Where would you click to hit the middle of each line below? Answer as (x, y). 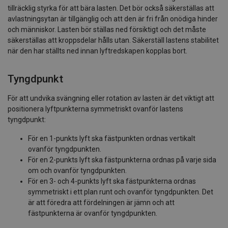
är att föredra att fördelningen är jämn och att (101, 202)
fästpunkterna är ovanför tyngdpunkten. (93, 213)
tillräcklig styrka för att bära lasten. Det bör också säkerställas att (111, 8)
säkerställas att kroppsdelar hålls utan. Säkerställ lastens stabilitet (113, 40)
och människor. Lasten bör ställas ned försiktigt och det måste (107, 29)
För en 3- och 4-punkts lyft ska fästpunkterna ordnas (112, 181)
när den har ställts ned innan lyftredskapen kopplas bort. (97, 51)
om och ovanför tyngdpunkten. (77, 170)
